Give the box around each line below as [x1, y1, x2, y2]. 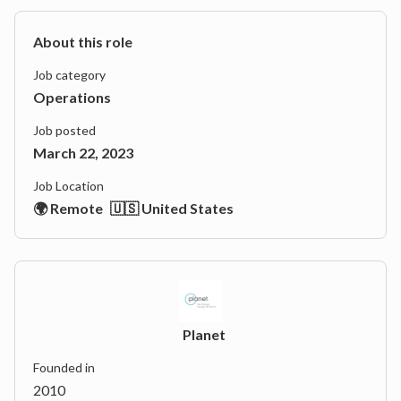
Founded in [33, 360, 95, 375]
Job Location [33, 178, 104, 193]
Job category [33, 67, 106, 82]
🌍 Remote [33, 200, 103, 217]
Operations [33, 89, 111, 106]
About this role [33, 33, 132, 50]
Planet [183, 326, 226, 343]
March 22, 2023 [33, 144, 133, 161]
